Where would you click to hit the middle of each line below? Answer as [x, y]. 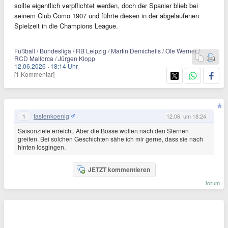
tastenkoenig [51, 116]
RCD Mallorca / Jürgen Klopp [55, 59]
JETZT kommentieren [119, 170]
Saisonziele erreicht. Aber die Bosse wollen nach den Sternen [103, 131]
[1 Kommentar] [34, 74]
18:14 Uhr [64, 66]
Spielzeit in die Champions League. [66, 26]
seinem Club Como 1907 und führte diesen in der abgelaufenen [107, 16]
